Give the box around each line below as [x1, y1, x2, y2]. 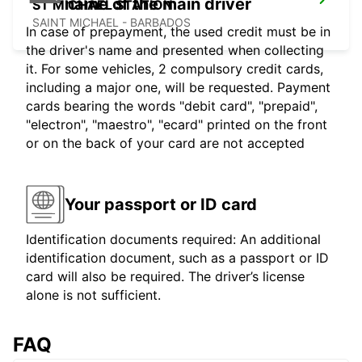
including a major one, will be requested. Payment [26, 79, 330, 96]
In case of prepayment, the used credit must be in [26, 23, 330, 40]
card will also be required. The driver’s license [26, 268, 305, 285]
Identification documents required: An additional [26, 231, 321, 248]
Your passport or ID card [65, 194, 257, 214]
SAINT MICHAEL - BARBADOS [32, 15, 191, 30]
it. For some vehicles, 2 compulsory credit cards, [26, 61, 323, 78]
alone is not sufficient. [26, 287, 161, 304]
